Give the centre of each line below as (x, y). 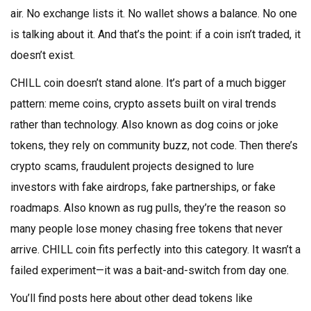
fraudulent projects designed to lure (168, 166)
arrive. (25, 250)
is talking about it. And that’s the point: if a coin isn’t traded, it (155, 34)
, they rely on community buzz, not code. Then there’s (171, 145)
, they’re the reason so (233, 208)
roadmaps (35, 208)
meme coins (79, 104)
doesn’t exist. (43, 55)
